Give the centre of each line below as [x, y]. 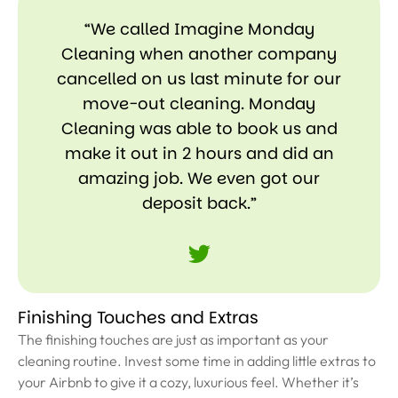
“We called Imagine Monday [199, 28]
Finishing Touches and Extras [138, 318]
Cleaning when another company [199, 53]
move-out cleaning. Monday [199, 103]
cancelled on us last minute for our [199, 78]
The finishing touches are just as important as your [173, 340]
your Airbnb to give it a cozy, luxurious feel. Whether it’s [188, 382]
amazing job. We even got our [199, 178]
